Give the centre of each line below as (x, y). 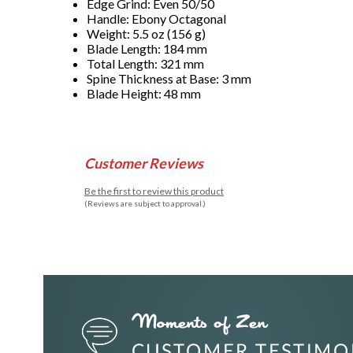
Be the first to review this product (154, 191)
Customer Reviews (144, 163)
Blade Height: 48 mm (144, 94)
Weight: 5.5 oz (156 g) (147, 34)
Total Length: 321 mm (146, 64)
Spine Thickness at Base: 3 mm (169, 79)
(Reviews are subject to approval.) (145, 204)
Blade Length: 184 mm (147, 49)
